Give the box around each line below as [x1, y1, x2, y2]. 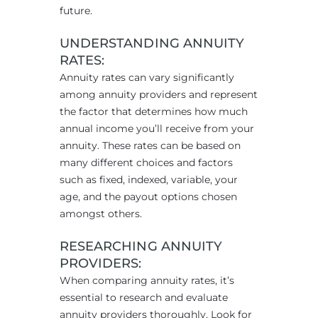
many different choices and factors [60, 156, 233, 170]
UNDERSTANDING [60, 35, 183, 52]
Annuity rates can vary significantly [60, 71, 234, 84]
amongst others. [60, 207, 142, 221]
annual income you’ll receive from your [60, 122, 254, 136]
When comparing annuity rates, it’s [60, 274, 234, 287]
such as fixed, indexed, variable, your [60, 173, 238, 187]
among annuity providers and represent [60, 88, 258, 102]
